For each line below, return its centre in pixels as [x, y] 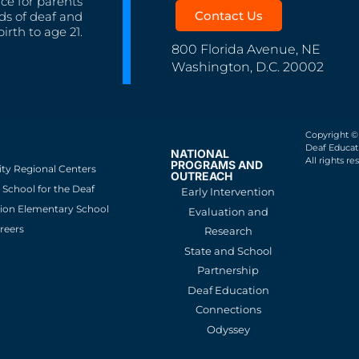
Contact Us [229, 15]
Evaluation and [228, 211]
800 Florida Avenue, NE [246, 49]
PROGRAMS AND [217, 164]
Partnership [228, 270]
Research [228, 230]
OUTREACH [202, 175]
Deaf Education [228, 290]
